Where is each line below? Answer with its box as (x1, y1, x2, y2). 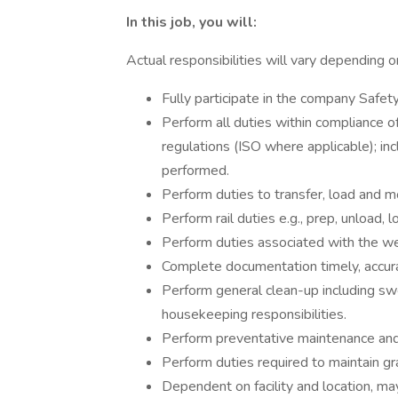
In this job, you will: (126, 12, 257, 32)
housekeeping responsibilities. (162, 305, 346, 324)
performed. (162, 161, 229, 180)
